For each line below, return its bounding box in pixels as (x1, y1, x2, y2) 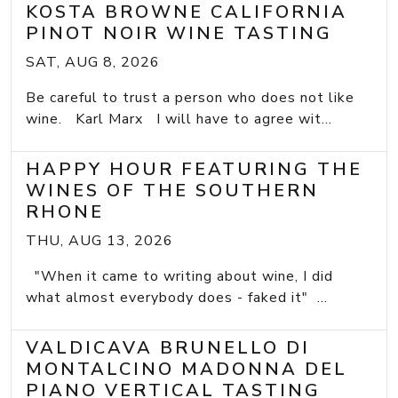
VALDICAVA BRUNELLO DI (26, 336, 310, 361)
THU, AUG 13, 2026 (26, 231, 173, 251)
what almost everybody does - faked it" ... (26, 288, 328, 308)
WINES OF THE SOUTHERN (26, 179, 319, 203)
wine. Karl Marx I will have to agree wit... (26, 109, 332, 130)
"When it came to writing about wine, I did (26, 267, 333, 287)
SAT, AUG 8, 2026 (26, 52, 160, 73)
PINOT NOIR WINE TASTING (26, 21, 332, 46)
